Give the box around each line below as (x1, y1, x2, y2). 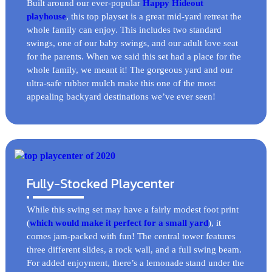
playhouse (26, 11, 66, 21)
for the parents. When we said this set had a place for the (26, 51, 241, 61)
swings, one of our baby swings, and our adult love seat (26, 38, 238, 48)
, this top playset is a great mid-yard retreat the (66, 11, 242, 21)
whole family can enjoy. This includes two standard (26, 24, 222, 35)
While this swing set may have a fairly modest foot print (26, 205, 239, 215)
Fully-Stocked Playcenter (26, 174, 175, 194)
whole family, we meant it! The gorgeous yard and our (26, 64, 233, 75)
